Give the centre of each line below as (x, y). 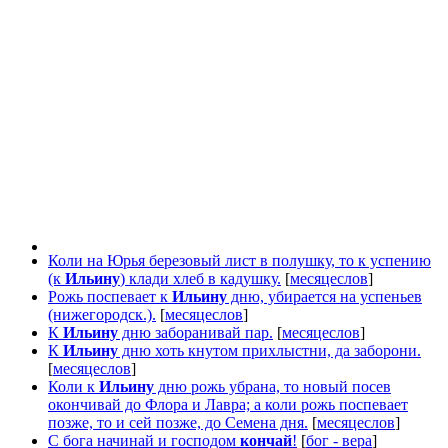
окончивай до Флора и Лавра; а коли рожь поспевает (228, 404)
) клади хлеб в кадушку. (200, 278)
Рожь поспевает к (110, 296)
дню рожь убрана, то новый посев (272, 386)
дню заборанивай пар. (195, 332)
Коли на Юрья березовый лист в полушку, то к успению (239, 260)
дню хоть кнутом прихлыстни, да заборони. (269, 350)
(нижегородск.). (102, 314)
